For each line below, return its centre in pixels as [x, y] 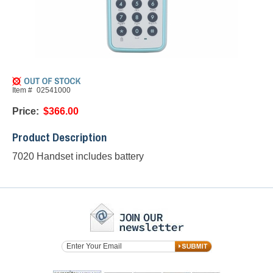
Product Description [59, 137]
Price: [26, 111]
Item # [22, 90]
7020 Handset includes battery [78, 156]
